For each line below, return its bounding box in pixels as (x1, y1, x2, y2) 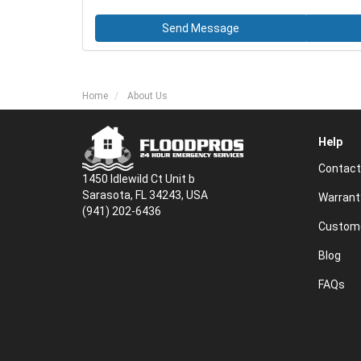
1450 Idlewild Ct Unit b (82, 172, 195, 186)
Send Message (162, 22, 239, 35)
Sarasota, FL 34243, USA (82, 189, 208, 202)
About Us (127, 90, 168, 102)
